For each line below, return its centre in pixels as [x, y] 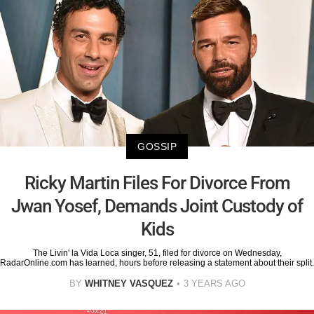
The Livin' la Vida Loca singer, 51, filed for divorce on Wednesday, [157, 253]
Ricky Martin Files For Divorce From [157, 183]
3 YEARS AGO [214, 283]
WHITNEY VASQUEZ [129, 283]
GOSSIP [157, 146]
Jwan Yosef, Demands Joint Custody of [157, 206]
